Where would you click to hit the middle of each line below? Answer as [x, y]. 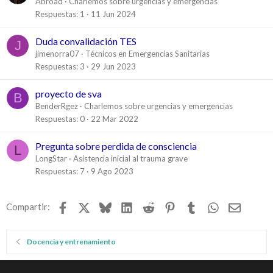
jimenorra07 [57, 53]
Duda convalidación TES [86, 41]
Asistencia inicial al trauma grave [130, 158]
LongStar [51, 158]
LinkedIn [150, 205]
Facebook [88, 205]
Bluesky [127, 205]
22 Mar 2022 [115, 119]
